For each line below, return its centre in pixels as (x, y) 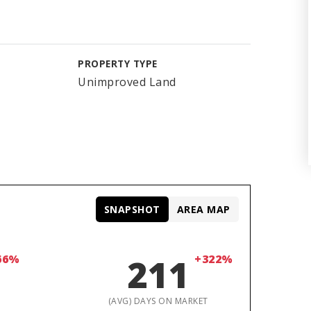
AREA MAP (203, 209)
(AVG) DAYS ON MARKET (158, 301)
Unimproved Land (127, 82)
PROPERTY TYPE (118, 64)
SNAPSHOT (132, 209)
